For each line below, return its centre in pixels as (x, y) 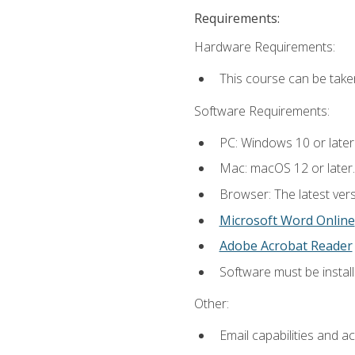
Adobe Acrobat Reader (286, 246)
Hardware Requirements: (264, 47)
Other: (211, 303)
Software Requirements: (261, 111)
